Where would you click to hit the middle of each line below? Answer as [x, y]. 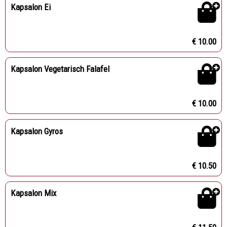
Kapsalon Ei [30, 7]
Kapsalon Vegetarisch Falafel [60, 69]
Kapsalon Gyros [36, 131]
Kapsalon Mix [33, 193]
